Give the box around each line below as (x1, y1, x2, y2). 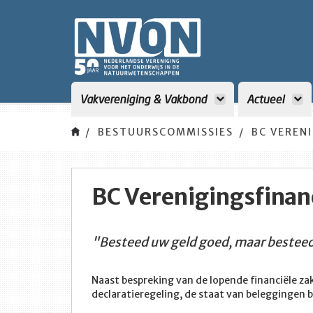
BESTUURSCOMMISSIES (98, 126, 233, 138)
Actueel (247, 92, 287, 105)
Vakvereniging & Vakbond (80, 92, 210, 105)
